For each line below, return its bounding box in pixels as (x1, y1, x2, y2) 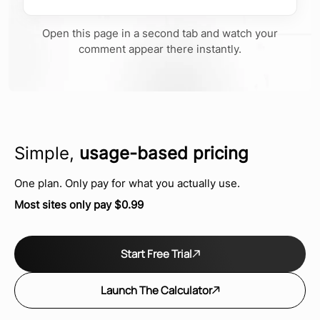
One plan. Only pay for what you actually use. (14, 176, 240, 190)
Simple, (14, 143, 79, 164)
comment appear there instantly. (79, 42, 241, 56)
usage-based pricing (79, 143, 249, 164)
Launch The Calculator (100, 283, 212, 298)
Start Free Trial (120, 246, 192, 261)
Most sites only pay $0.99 (14, 198, 144, 211)
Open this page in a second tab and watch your (42, 26, 278, 40)
